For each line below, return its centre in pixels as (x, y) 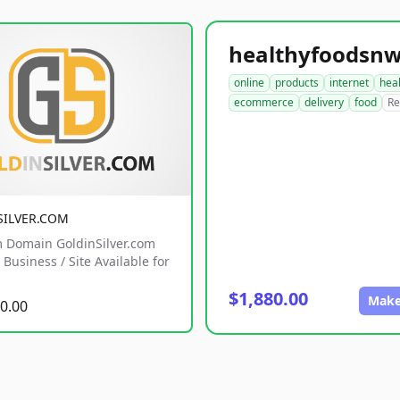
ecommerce (264, 102)
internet (349, 83)
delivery (324, 102)
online (249, 83)
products (297, 83)
